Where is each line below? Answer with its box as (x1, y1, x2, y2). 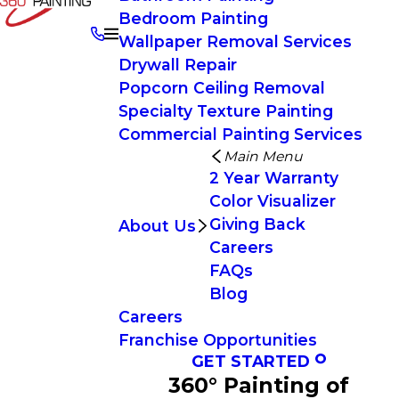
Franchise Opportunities (118, 330, 317, 349)
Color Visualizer (209, 191, 337, 210)
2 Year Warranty (209, 168, 339, 187)
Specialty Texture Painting (118, 102, 333, 120)
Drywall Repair (118, 55, 237, 74)
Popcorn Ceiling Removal (118, 78, 325, 97)
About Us (118, 216, 196, 235)
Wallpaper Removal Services (118, 32, 352, 51)
